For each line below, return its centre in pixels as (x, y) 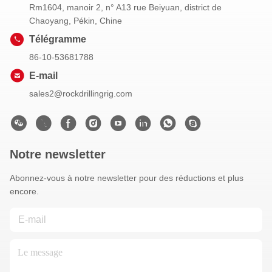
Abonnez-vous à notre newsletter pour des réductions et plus (127, 178)
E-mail (43, 76)
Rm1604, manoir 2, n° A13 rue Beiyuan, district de (125, 8)
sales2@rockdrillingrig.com (81, 94)
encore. (24, 192)
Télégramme (58, 39)
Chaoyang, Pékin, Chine (76, 21)
